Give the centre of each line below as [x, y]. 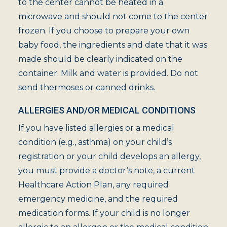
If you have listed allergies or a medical [96, 128]
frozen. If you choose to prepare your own [104, 31]
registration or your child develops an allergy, [109, 156]
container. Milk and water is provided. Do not [108, 73]
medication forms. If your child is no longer [104, 213]
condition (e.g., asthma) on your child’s [95, 142]
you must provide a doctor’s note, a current [107, 171]
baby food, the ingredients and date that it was [113, 45]
